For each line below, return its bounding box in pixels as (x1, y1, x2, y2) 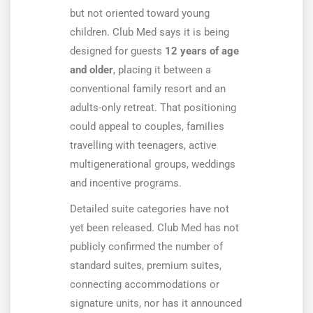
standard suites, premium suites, (70, 259, 221, 272)
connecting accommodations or (70, 278, 219, 291)
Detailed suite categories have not (70, 203, 229, 216)
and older (70, 64, 113, 77)
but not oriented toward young (70, 7, 210, 20)
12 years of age (165, 45, 239, 58)
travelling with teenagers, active (70, 139, 217, 152)
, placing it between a (113, 64, 211, 77)
